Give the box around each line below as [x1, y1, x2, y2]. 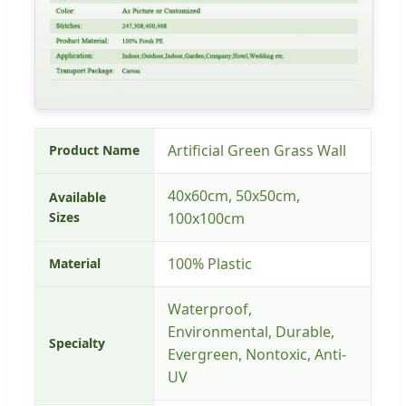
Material [49, 254, 101, 272]
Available [49, 188, 106, 206]
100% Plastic [168, 253, 252, 274]
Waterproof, [168, 298, 252, 319]
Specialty [49, 333, 105, 352]
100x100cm [168, 208, 245, 228]
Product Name [49, 140, 140, 159]
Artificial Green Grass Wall [168, 140, 346, 160]
